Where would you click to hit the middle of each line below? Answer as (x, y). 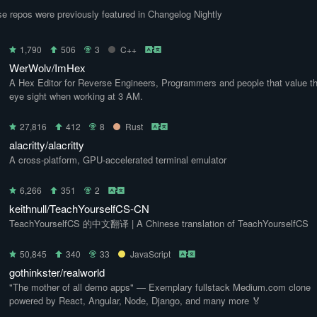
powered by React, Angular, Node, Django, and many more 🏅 (135, 300)
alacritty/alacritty (47, 145)
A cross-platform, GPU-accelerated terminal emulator (118, 160)
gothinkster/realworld (57, 272)
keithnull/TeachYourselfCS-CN (79, 208)
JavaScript (150, 254)
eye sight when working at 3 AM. (76, 96)
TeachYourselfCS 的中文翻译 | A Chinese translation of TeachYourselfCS (159, 223)
